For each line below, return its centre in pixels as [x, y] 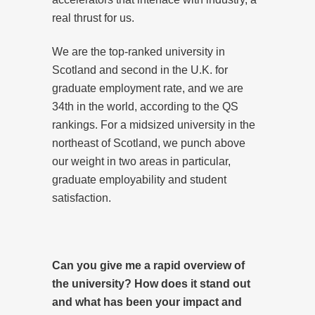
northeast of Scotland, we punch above [149, 143]
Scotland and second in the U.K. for [140, 70]
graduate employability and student [139, 179]
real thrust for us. [93, 18]
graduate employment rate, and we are [148, 88]
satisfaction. [82, 198]
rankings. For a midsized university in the [154, 124]
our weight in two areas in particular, [141, 161]
